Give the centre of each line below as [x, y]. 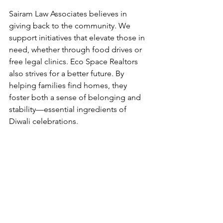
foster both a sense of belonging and [76, 97]
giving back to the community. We [71, 25]
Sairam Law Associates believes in [69, 13]
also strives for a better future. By [67, 73]
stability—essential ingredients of [69, 109]
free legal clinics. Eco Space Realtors [74, 61]
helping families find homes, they [69, 85]
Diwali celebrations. [44, 121]
